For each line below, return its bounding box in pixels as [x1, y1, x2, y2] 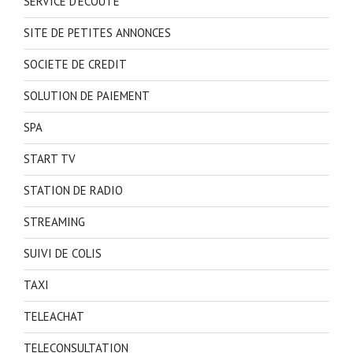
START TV [24, 151, 76, 166]
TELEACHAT [24, 309, 84, 324]
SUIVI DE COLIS [24, 246, 102, 261]
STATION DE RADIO [24, 183, 123, 198]
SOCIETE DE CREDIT [24, 57, 127, 72]
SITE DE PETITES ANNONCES [24, 25, 171, 40]
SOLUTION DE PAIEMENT [24, 88, 150, 103]
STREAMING [24, 214, 85, 229]
